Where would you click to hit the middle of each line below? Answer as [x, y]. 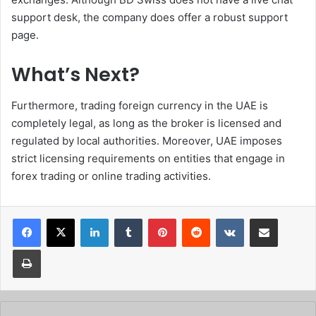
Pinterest [196, 218]
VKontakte [266, 218]
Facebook [62, 218]
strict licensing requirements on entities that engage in [148, 159]
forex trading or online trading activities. [111, 176]
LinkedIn [126, 218]
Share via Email [288, 218]
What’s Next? [75, 74]
